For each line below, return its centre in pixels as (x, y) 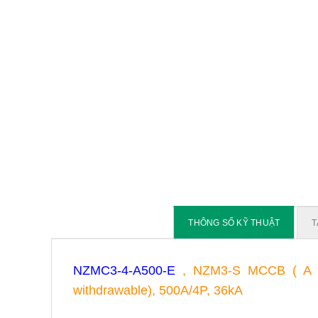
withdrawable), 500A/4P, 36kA (158, 290)
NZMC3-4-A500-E (124, 270)
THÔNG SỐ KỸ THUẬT (234, 223)
